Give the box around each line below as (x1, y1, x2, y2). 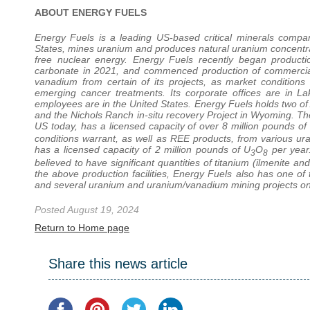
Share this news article (48, 255, 188, 271)
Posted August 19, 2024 (35, 204, 139, 216)
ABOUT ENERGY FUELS (35, 6, 147, 18)
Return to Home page (35, 222, 129, 234)
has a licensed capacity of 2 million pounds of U (35, 144, 251, 156)
